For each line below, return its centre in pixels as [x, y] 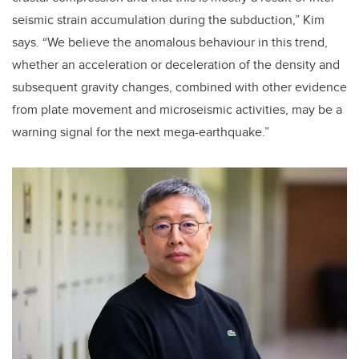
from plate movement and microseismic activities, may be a [177, 110]
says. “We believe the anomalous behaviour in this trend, [170, 42]
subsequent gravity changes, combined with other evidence [179, 87]
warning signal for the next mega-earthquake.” [141, 132]
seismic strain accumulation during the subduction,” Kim [168, 20]
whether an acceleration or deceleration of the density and [176, 65]
